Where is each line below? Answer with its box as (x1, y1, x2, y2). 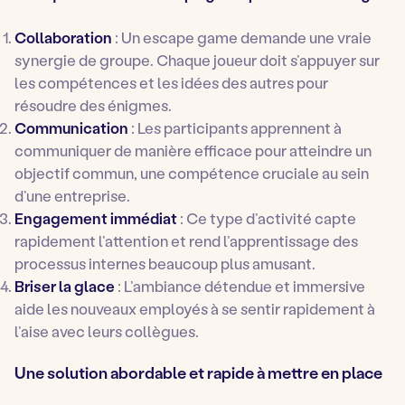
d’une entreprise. (14, 185, 130, 206)
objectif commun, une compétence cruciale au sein (14, 163, 369, 184)
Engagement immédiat (14, 208, 177, 229)
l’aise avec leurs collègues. (14, 321, 199, 342)
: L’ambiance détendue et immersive (115, 276, 365, 297)
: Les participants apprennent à (128, 118, 342, 138)
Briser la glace (14, 276, 115, 297)
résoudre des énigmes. (14, 95, 172, 116)
